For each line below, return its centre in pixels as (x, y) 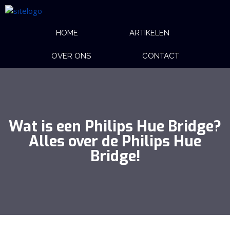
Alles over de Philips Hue (115, 141)
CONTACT (160, 56)
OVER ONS (71, 56)
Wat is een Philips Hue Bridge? (115, 126)
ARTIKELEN (149, 33)
